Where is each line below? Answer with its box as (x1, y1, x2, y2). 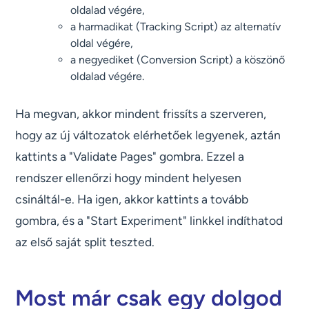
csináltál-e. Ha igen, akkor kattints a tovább (15, 192, 249, 207)
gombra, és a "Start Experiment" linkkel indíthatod (15, 213, 283, 228)
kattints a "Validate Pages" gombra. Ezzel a (15, 149, 245, 164)
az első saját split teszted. (15, 235, 155, 250)
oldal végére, (70, 37, 134, 50)
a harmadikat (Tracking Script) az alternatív (70, 20, 281, 34)
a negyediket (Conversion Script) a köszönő (70, 53, 286, 67)
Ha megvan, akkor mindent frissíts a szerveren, (15, 106, 267, 121)
